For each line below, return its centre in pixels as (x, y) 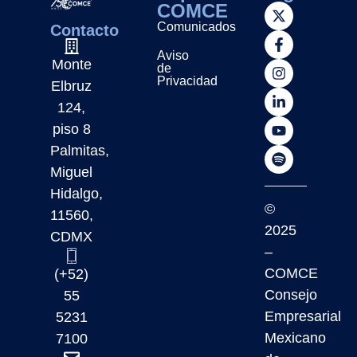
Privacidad (188, 81)
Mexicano (295, 338)
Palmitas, (79, 151)
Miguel (72, 173)
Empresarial (302, 317)
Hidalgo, (76, 194)
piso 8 (71, 129)
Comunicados (197, 27)
